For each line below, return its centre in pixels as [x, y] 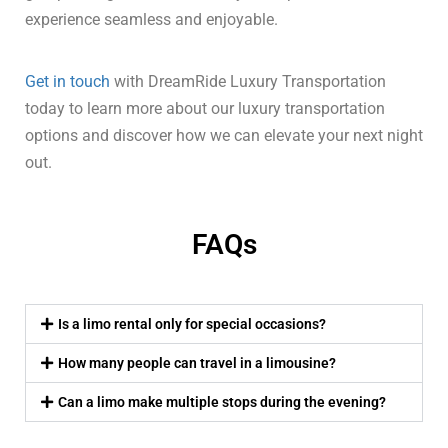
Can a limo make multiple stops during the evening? [221, 402]
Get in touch [67, 81]
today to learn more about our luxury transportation [205, 108]
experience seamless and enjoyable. [151, 19]
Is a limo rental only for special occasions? [191, 324]
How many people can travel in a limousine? [196, 363]
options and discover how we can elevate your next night [224, 135]
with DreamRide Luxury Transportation [248, 81]
